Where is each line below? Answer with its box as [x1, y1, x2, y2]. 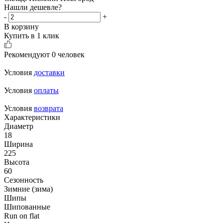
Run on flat [4, 211, 39, 220]
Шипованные [4, 202, 50, 211]
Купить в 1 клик [4, 31, 59, 40]
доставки [34, 68, 65, 77]
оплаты [34, 86, 59, 95]
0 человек [52, 50, 85, 59]
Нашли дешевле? [4, 2, 62, 11]
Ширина [4, 139, 33, 148]
